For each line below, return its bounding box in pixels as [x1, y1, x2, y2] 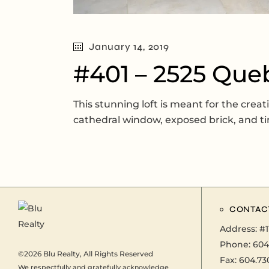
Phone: [220, 239, 253, 250]
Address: [220, 223, 259, 235]
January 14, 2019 [89, 41, 169, 53]
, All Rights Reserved [80, 249, 153, 259]
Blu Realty [43, 249, 80, 259]
